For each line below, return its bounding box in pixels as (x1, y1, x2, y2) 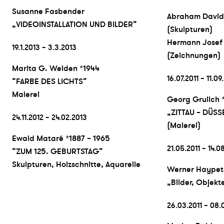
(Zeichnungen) (167, 50, 221, 61)
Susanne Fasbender (12, 6, 84, 17)
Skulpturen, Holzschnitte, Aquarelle (12, 159, 140, 169)
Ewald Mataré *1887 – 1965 (12, 133, 110, 143)
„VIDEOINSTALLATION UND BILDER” (12, 19, 137, 30)
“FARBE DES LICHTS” (12, 76, 87, 87)
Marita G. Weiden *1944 (12, 63, 99, 74)
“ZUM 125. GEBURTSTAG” (12, 146, 103, 156)
